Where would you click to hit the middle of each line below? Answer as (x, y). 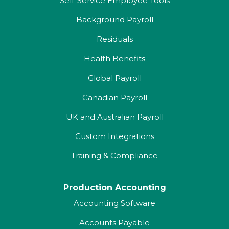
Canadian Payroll (114, 97)
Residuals (114, 39)
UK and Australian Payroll (114, 117)
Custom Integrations (114, 136)
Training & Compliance (114, 156)
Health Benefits (114, 59)
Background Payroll (114, 20)
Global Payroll (114, 78)
